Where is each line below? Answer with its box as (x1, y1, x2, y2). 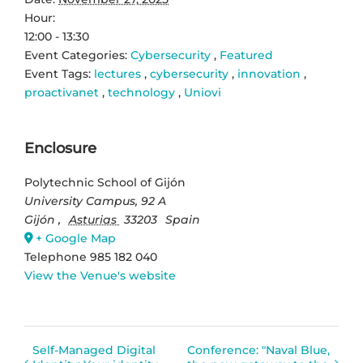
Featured (220, 47, 273, 62)
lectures (94, 66, 141, 81)
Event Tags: (24, 66, 94, 81)
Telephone (24, 249, 90, 264)
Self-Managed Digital (32, 342, 156, 357)
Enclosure (24, 139, 96, 157)
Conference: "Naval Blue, (186, 342, 330, 357)
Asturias (68, 211, 120, 227)
